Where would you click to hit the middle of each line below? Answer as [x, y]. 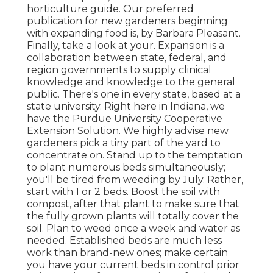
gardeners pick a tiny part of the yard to [124, 143]
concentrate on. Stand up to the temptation [135, 155]
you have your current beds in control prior [133, 265]
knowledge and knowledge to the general [131, 82]
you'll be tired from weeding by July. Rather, [135, 180]
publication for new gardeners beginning [127, 21]
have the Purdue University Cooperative [125, 119]
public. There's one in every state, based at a [134, 94]
